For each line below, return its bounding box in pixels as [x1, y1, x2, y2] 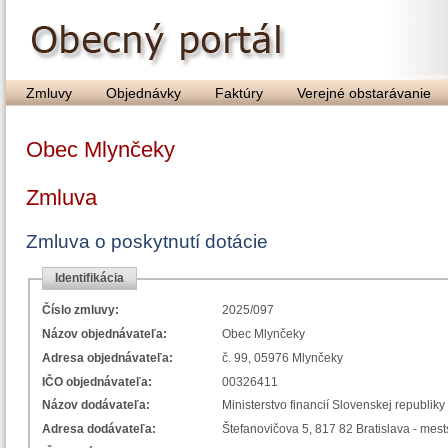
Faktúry [215, 85, 263, 101]
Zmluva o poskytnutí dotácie [26, 231, 268, 252]
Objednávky [106, 85, 181, 101]
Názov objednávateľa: [42, 326, 167, 341]
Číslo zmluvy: [42, 303, 119, 318]
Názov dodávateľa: [42, 398, 150, 413]
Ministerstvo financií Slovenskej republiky [222, 398, 445, 413]
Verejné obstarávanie [297, 85, 431, 101]
